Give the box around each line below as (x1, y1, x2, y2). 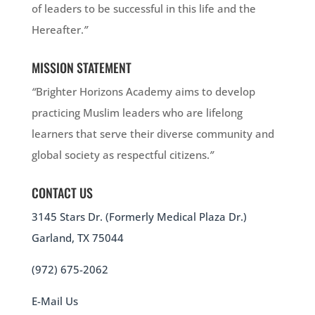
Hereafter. (31, 22, 84, 37)
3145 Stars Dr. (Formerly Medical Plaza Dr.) (31, 210, 247, 224)
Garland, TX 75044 (31, 231, 124, 245)
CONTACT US (31, 184, 93, 202)
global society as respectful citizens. (31, 148, 210, 162)
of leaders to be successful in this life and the (31, 1, 256, 15)
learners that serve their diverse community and (31, 127, 274, 141)
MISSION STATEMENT (31, 58, 131, 77)
